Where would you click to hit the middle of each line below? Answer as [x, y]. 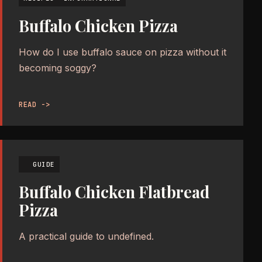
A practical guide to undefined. [86, 236]
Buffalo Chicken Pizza [98, 25]
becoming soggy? [58, 68]
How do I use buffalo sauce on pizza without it [123, 52]
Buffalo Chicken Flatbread [114, 192]
